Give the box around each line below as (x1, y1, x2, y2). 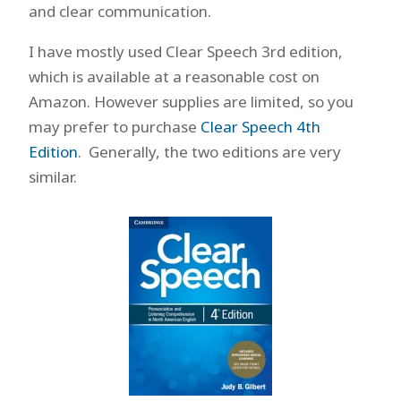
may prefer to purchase (28, 116, 200, 137)
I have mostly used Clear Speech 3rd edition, (28, 41, 343, 62)
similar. (28, 166, 77, 187)
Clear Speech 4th (200, 116, 320, 137)
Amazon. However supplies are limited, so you (28, 91, 354, 112)
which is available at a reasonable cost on (28, 66, 320, 87)
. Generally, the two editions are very (77, 141, 341, 162)
